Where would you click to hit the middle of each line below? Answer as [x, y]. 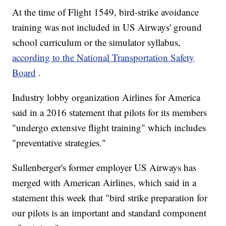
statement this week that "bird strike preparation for [110, 198]
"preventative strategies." [59, 143]
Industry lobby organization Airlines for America [106, 97]
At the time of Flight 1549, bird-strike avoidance [106, 12]
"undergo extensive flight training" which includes [109, 128]
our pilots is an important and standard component [109, 213]
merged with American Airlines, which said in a [104, 183]
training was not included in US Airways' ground [107, 27]
